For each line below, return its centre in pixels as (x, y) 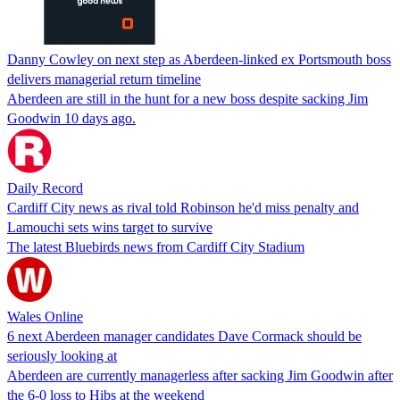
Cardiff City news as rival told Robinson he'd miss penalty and (183, 207)
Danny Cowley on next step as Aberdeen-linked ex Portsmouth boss (199, 59)
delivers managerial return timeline (104, 79)
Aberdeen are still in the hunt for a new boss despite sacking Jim (187, 98)
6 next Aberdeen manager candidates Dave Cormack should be (184, 336)
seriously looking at (62, 355)
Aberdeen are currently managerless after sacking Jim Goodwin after (200, 375)
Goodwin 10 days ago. (71, 118)
